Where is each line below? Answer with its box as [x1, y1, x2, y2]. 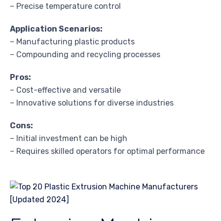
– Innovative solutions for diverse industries [10, 98, 174, 108]
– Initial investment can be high [10, 134, 127, 144]
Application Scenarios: [10, 24, 103, 34]
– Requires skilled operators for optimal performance [10, 147, 205, 156]
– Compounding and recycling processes [10, 50, 160, 60]
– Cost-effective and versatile [10, 85, 121, 95]
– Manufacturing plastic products [10, 37, 135, 47]
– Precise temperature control [10, 1, 121, 11]
